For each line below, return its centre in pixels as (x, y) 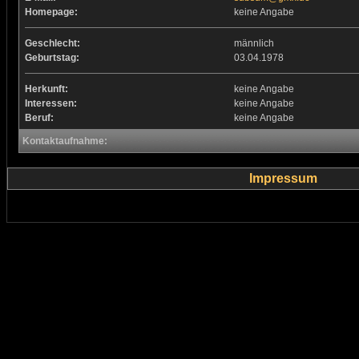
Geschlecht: (52, 43)
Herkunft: (46, 89)
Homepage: (51, 12)
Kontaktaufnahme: (65, 141)
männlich (254, 43)
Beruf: (39, 118)
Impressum (283, 178)
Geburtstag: (52, 58)
